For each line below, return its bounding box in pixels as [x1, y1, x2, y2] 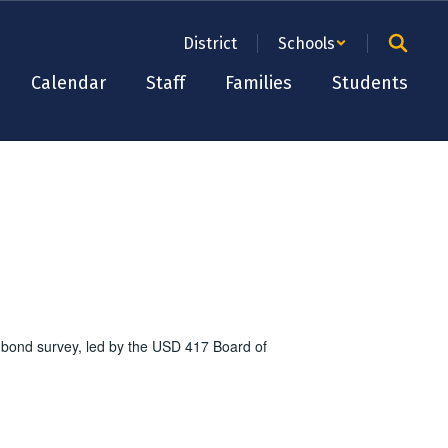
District [183, 33, 237, 53]
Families [225, 72, 292, 94]
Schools [278, 33, 335, 53]
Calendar [31, 72, 106, 94]
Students [332, 72, 408, 94]
